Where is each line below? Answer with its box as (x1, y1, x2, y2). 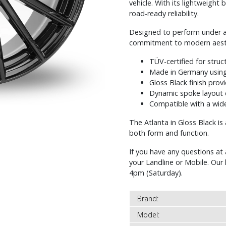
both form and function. (129, 128, 209, 138)
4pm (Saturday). (129, 168, 183, 178)
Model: (137, 210, 159, 219)
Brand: (137, 194, 158, 203)
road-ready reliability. (129, 9, 199, 18)
